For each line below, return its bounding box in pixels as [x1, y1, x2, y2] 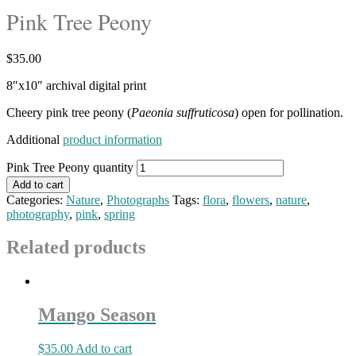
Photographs [106, 192, 169, 207]
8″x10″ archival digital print [6, 78, 146, 92]
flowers [232, 192, 269, 207]
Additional [6, 132, 63, 146]
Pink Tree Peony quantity [6, 160, 133, 174]
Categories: [6, 192, 66, 207]
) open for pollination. [234, 105, 343, 119]
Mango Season [38, 304, 156, 326]
